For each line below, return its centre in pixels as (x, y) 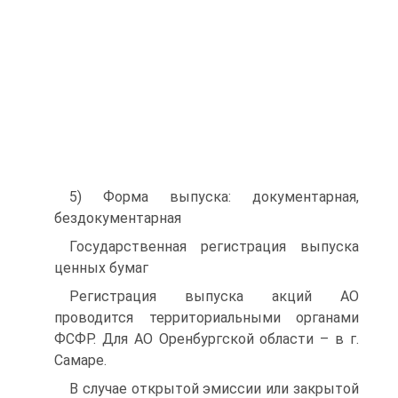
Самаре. (80, 360)
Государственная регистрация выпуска (214, 247)
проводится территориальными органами (207, 318)
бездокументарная (118, 218)
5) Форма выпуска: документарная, (214, 197)
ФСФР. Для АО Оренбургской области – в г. (207, 339)
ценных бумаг (101, 268)
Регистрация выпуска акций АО (214, 296)
